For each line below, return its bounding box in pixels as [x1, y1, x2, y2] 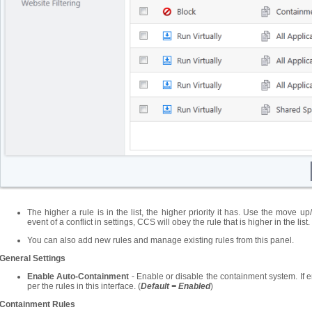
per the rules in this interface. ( [27, 281, 141, 291]
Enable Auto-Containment [27, 272, 130, 281]
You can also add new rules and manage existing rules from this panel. [27, 235, 294, 245]
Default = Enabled [141, 281, 210, 291]
